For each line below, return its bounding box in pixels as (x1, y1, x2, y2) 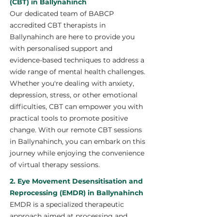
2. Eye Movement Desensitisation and (10, 177, 143, 186)
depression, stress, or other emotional (10, 91, 138, 99)
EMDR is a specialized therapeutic (10, 200, 124, 209)
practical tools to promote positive (10, 114, 128, 123)
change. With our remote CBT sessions (10, 125, 142, 134)
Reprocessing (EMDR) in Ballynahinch (10, 188, 143, 197)
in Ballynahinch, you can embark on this (10, 137, 145, 146)
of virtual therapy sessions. (10, 160, 100, 169)
